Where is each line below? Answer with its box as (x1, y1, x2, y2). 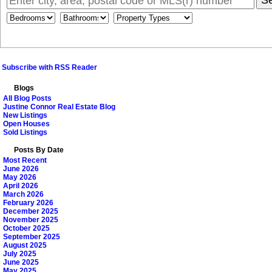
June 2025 (3, 258, 39, 267)
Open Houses (3, 120, 50, 129)
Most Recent (3, 156, 47, 165)
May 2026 (3, 173, 36, 182)
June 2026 (3, 165, 39, 174)
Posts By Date (14, 146, 64, 155)
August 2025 (3, 241, 47, 250)
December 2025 (3, 207, 58, 216)
